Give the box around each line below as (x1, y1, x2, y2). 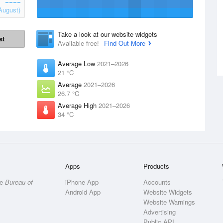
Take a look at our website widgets (58, 29, 157, 39)
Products (143, 161, 170, 171)
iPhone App (65, 177, 99, 187)
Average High (58, 101, 99, 110)
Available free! (58, 38, 101, 48)
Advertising (143, 207, 176, 217)
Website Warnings (143, 197, 196, 207)
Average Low (58, 59, 97, 68)
